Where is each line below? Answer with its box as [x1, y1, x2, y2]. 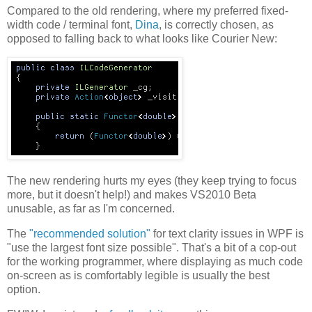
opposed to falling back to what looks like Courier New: [7, 33, 277, 45]
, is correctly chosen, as [159, 19, 274, 31]
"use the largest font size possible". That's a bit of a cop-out [7, 241, 296, 253]
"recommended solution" [29, 227, 150, 240]
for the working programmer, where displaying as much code [7, 255, 303, 267]
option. [7, 283, 40, 295]
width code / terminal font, [7, 19, 135, 31]
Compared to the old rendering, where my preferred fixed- [7, 5, 288, 17]
